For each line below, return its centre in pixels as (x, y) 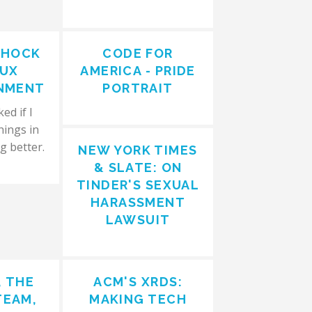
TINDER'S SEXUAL (138, 185)
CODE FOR (138, 53)
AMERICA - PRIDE (138, 71)
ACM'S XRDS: (138, 282)
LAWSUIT (138, 220)
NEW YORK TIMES (138, 150)
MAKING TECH (138, 299)
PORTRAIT (138, 88)
